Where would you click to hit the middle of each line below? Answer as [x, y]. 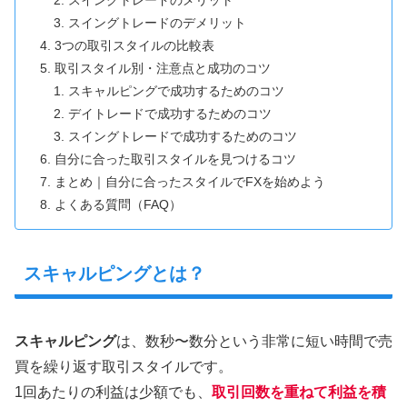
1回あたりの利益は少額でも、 [113, 392]
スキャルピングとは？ [114, 274]
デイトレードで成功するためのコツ [169, 113]
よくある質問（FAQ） [119, 204]
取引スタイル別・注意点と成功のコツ [163, 68]
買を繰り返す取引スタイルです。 [124, 366]
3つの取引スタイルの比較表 [135, 45]
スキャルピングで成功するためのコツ [176, 90]
